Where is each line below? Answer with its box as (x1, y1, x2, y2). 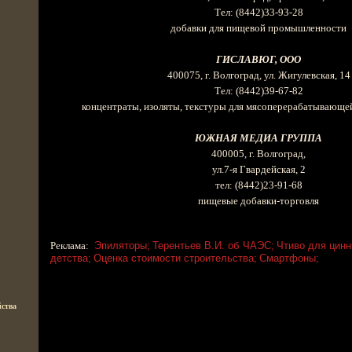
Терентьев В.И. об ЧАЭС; (152, 240, 274, 251)
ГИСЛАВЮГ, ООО (216, 53, 301, 66)
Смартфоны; (259, 252, 319, 264)
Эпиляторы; (93, 240, 150, 251)
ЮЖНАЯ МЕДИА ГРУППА (195, 132, 322, 145)
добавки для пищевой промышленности (170, 22, 346, 35)
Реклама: (50, 240, 94, 251)
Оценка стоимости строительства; (93, 252, 257, 264)
